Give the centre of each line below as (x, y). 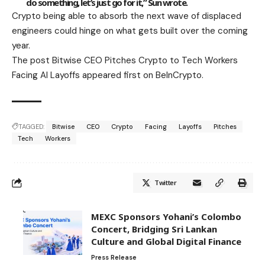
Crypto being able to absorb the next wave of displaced (127, 16)
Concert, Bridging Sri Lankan (154, 229)
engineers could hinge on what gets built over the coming (130, 31)
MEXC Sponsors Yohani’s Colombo (166, 217)
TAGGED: (31, 127)
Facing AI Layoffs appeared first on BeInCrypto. (108, 75)
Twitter (165, 183)
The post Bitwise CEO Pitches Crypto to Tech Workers (125, 61)
